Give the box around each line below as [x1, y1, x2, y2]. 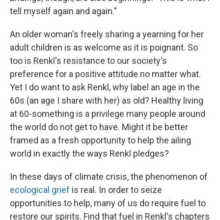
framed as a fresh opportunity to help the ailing [10, 135, 191, 145]
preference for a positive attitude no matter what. [10, 68, 201, 79]
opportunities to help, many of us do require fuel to [10, 197, 206, 208]
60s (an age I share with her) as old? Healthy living [10, 95, 203, 106]
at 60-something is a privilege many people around [10, 108, 205, 119]
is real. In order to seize [70, 184, 162, 195]
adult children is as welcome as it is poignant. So [10, 42, 198, 53]
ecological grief [10, 184, 70, 195]
